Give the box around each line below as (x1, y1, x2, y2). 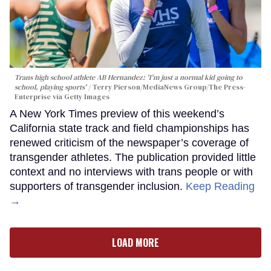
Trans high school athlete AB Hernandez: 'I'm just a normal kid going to (15, 73, 243, 83)
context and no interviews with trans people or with (10, 166, 253, 178)
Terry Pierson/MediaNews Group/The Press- (93, 82, 246, 93)
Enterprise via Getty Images (15, 92, 109, 102)
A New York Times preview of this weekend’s (10, 108, 224, 120)
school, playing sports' (15, 82, 88, 93)
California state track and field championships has (10, 122, 249, 135)
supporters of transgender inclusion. (10, 180, 186, 193)
